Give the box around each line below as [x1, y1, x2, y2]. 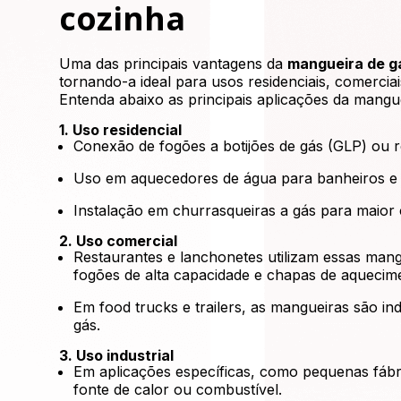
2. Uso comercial [59, 232, 178, 250]
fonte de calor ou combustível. [73, 380, 283, 398]
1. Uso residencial [59, 121, 183, 139]
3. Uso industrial [59, 346, 175, 364]
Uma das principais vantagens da [59, 55, 288, 73]
